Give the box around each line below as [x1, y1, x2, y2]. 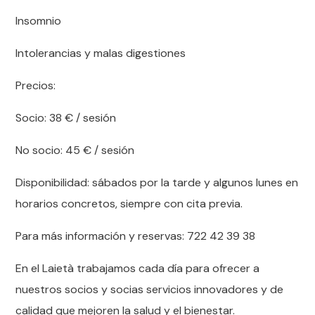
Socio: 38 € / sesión [15, 110, 117, 125]
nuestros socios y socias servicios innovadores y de [15, 282, 284, 297]
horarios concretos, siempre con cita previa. [15, 196, 243, 211]
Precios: [15, 78, 56, 93]
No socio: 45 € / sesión [15, 143, 135, 157]
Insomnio [15, 13, 62, 28]
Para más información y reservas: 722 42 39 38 [15, 229, 256, 243]
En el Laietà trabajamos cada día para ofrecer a [15, 261, 260, 276]
